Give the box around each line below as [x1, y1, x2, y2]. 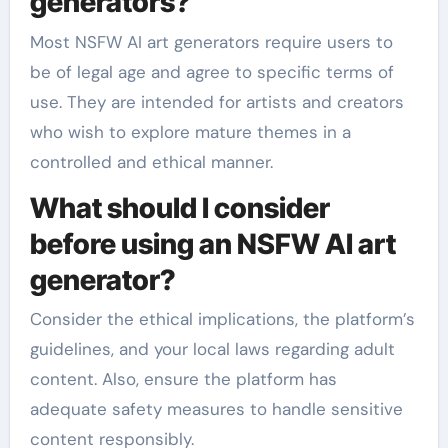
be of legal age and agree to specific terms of [29, 60, 394, 83]
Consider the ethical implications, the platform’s [29, 308, 415, 330]
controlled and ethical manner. [29, 150, 273, 173]
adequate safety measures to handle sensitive [29, 398, 403, 420]
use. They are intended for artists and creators [29, 90, 404, 113]
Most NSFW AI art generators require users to [29, 30, 393, 53]
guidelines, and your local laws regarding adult [29, 338, 395, 360]
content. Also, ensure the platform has [29, 368, 337, 390]
